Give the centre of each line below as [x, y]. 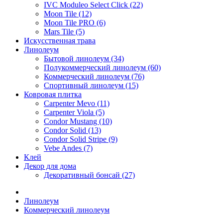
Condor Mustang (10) [78, 121]
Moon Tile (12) [68, 14]
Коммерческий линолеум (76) [94, 76]
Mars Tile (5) [64, 32]
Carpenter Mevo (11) [77, 103]
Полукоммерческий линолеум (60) [102, 67]
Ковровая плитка [53, 94]
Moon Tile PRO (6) [75, 23]
